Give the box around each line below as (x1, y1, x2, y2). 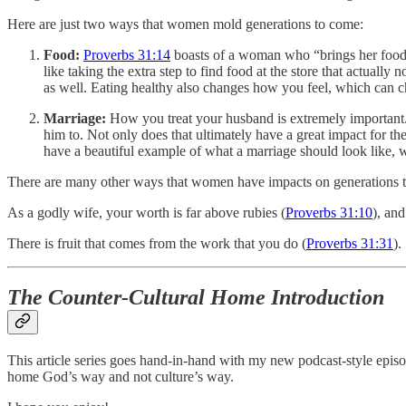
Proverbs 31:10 (285, 204, 372, 220)
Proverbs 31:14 (83, 46, 170, 63)
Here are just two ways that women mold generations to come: (7, 15, 363, 32)
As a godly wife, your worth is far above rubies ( (7, 204, 285, 220)
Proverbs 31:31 (306, 235, 393, 251)
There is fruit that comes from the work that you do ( (7, 235, 306, 251)
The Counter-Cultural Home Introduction (7, 285, 384, 310)
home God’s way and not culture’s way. (7, 369, 234, 385)
